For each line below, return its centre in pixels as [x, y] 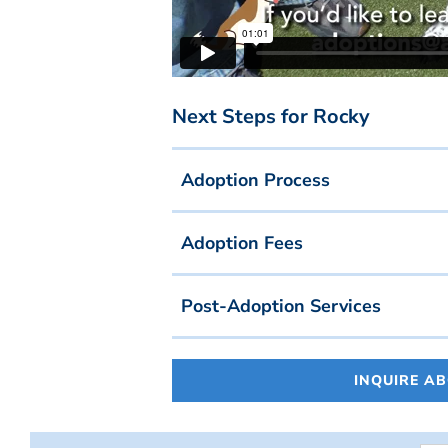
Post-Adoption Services [281, 306]
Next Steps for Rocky [271, 117]
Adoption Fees [242, 243]
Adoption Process [255, 180]
